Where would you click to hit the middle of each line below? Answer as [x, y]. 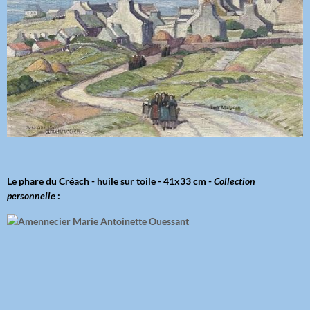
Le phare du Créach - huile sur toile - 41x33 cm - [110, 181]
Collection [235, 181]
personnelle [31, 196]
